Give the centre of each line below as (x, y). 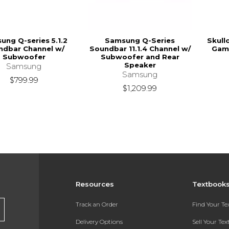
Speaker (140, 65)
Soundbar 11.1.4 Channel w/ (140, 49)
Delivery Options (99, 222)
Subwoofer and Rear (140, 57)
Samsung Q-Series (140, 41)
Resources (95, 184)
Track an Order (97, 204)
